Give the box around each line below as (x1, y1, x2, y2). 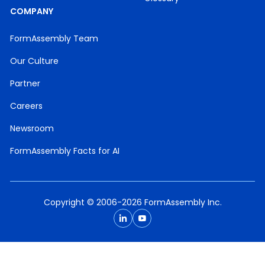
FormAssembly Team (10, 33, 99, 44)
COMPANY (10, 5, 54, 17)
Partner (10, 77, 41, 89)
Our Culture (10, 55, 59, 67)
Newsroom (10, 122, 54, 134)
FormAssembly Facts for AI (10, 145, 120, 157)
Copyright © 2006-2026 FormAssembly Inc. (43, 196, 222, 208)
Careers (10, 100, 43, 112)
